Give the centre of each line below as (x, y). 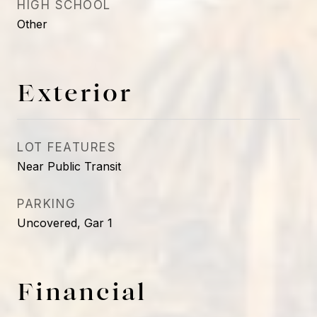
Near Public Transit (69, 166)
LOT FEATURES (67, 147)
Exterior (75, 92)
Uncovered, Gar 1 (65, 223)
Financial (82, 291)
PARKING (47, 204)
